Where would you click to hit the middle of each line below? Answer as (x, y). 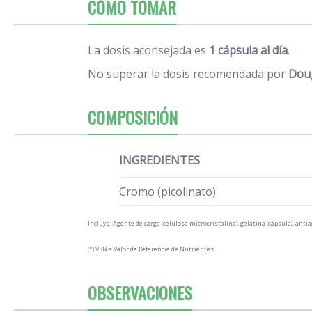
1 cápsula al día (248, 50)
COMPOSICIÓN (133, 117)
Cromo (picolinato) (167, 191)
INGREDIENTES (159, 160)
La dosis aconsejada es (148, 50)
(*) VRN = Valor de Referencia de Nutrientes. (151, 249)
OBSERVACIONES (140, 292)
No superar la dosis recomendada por (188, 73)
